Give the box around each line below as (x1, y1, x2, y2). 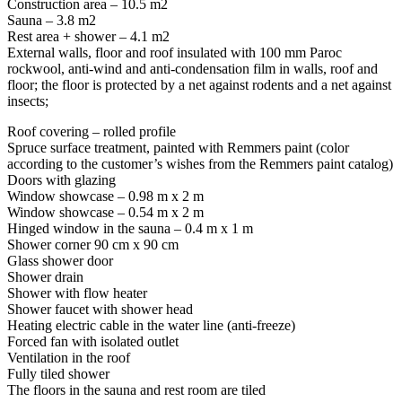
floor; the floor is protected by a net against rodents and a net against (7, 76, 391, 92)
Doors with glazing (7, 171, 116, 188)
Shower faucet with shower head (7, 301, 193, 317)
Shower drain (7, 268, 83, 284)
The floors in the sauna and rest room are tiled (7, 381, 266, 398)
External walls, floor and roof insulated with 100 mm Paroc (7, 44, 342, 60)
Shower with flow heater (7, 284, 147, 301)
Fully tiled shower (7, 365, 109, 381)
